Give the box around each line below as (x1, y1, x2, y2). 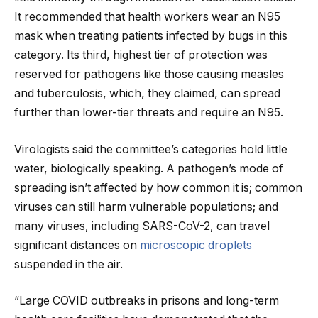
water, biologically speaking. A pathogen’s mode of (14, 161, 283, 175)
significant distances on (14, 238, 140, 252)
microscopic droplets (140, 238, 252, 252)
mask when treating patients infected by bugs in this (14, 29, 287, 43)
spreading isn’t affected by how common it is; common (14, 180, 302, 194)
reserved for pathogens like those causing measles (14, 67, 284, 82)
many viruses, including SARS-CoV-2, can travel (14, 219, 270, 233)
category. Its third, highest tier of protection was (14, 48, 268, 62)
